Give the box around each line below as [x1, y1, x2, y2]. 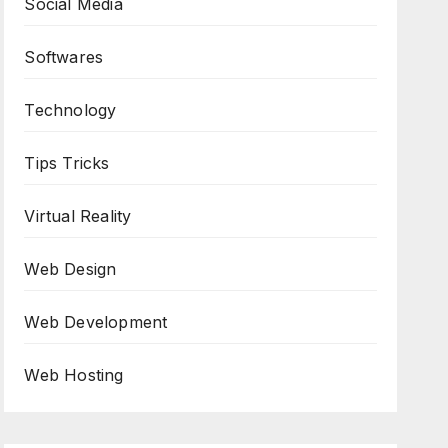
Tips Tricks [24, 153, 110, 173]
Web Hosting [24, 365, 124, 385]
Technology [24, 100, 117, 120]
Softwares [24, 47, 104, 67]
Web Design [24, 259, 117, 279]
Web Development [24, 312, 168, 332]
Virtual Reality [24, 206, 132, 226]
